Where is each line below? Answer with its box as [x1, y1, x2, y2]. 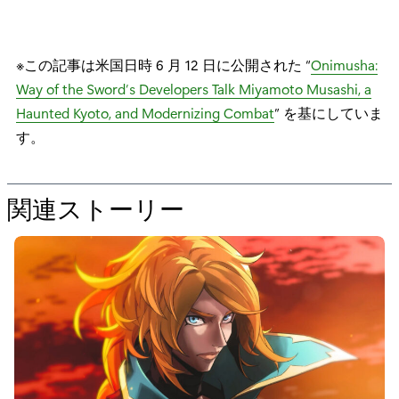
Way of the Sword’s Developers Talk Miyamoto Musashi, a [16, 78, 371, 98]
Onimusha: [311, 54, 378, 74]
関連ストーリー [7, 190, 184, 224]
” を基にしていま [274, 102, 383, 122]
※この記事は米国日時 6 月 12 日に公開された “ [16, 54, 311, 74]
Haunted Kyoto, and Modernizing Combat [16, 102, 274, 122]
